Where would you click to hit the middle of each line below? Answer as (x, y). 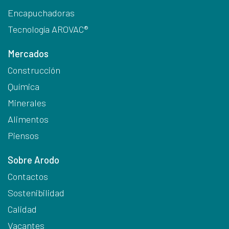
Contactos (28, 176)
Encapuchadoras (42, 13)
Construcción (34, 70)
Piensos (23, 135)
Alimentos (28, 119)
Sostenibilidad (36, 193)
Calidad (22, 209)
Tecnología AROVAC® (48, 29)
